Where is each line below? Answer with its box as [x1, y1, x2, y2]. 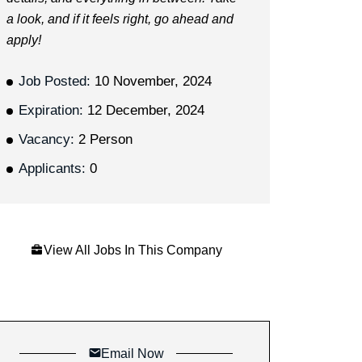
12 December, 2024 [82, 102, 204, 118]
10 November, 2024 [90, 73, 212, 89]
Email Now [101, 345, 164, 360]
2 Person [74, 131, 133, 147]
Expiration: [18, 102, 83, 118]
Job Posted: [18, 73, 90, 89]
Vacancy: [18, 131, 74, 147]
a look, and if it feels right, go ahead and [6, 11, 234, 26]
